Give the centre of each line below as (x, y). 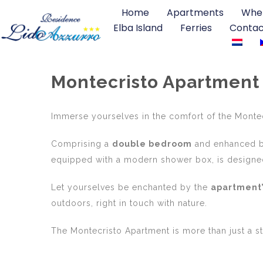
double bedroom (152, 144)
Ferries (196, 28)
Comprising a (82, 144)
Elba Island (138, 28)
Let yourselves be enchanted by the (131, 187)
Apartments (195, 13)
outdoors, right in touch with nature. (129, 203)
